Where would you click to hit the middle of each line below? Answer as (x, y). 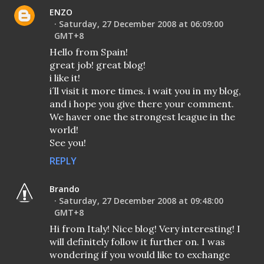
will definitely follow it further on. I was (137, 242)
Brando (65, 189)
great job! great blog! (98, 65)
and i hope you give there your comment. (142, 104)
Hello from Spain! (89, 52)
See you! (68, 143)
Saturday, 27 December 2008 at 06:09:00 (141, 24)
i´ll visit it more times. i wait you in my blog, (145, 91)
